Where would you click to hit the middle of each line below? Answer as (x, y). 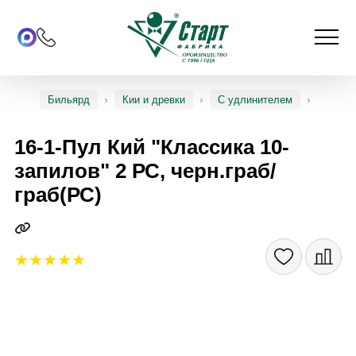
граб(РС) (58, 195)
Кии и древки (153, 99)
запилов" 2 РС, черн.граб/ (145, 171)
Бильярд (68, 99)
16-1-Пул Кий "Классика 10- (151, 147)
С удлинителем (255, 99)
